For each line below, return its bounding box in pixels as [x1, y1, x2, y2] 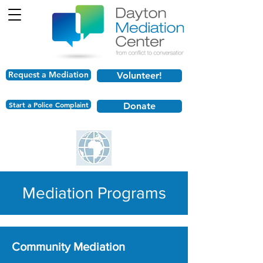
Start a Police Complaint [8, 100, 89, 109]
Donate [123, 100, 156, 112]
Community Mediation [12, 240, 125, 253]
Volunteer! [117, 70, 162, 81]
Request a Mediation [8, 69, 89, 80]
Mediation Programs [22, 184, 166, 202]
